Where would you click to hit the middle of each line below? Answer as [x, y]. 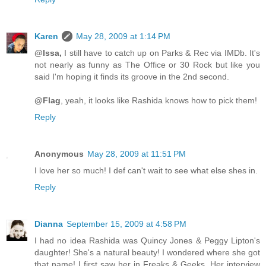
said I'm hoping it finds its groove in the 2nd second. [132, 77]
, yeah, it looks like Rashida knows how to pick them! [159, 101]
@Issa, [48, 53]
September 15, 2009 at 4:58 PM [126, 224]
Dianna [49, 224]
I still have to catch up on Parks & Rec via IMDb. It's [161, 53]
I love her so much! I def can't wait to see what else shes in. [146, 171]
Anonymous [59, 154]
